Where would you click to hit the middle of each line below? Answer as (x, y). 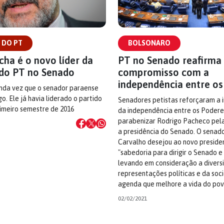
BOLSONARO (149, 43)
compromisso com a (163, 72)
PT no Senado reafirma (170, 60)
